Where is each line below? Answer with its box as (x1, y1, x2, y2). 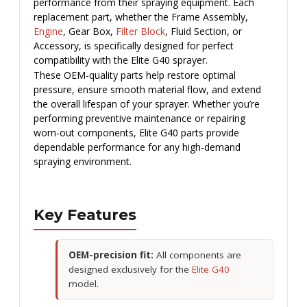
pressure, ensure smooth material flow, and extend (34, 82, 261, 96)
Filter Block (116, 24, 165, 38)
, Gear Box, (63, 24, 116, 38)
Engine (34, 24, 63, 38)
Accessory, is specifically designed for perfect (34, 38, 234, 52)
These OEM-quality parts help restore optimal (34, 68, 236, 82)
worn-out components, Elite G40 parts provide (34, 125, 239, 139)
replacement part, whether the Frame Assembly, (34, 10, 248, 23)
